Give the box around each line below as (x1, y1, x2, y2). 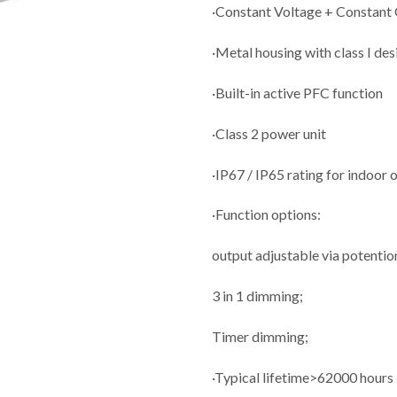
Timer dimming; (212, 327, 308, 345)
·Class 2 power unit (212, 124, 326, 142)
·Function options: (212, 206, 321, 223)
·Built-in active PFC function (212, 83, 383, 101)
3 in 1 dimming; (212, 286, 303, 304)
